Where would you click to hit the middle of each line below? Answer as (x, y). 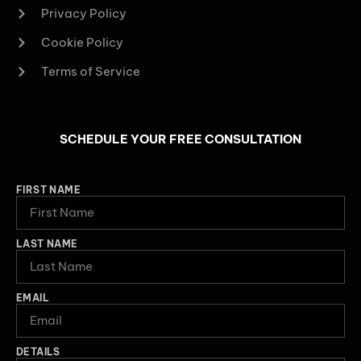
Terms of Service (90, 72)
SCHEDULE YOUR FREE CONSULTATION (180, 139)
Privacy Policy (83, 14)
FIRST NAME (48, 189)
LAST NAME (47, 243)
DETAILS (38, 351)
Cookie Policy (82, 43)
